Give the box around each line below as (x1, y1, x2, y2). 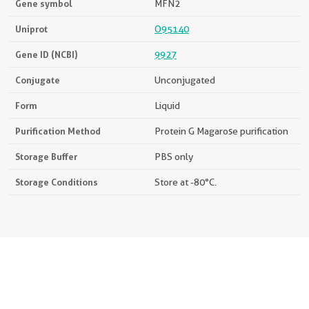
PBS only (154, 151, 193, 162)
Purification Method (15, 126, 101, 137)
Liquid (154, 100, 180, 111)
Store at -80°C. (154, 177, 217, 188)
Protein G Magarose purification (154, 126, 288, 137)
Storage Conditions (15, 177, 98, 188)
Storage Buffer (15, 151, 77, 162)
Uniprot (15, 23, 48, 34)
